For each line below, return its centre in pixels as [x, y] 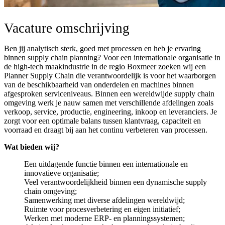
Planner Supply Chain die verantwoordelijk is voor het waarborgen [110, 75]
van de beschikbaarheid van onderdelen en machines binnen [99, 84]
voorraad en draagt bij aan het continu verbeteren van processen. [106, 130]
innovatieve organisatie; [62, 173]
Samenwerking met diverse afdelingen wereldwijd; [104, 200]
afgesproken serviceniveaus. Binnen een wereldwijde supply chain [109, 93]
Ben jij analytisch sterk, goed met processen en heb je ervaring [102, 48]
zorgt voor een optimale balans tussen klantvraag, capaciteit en [102, 121]
